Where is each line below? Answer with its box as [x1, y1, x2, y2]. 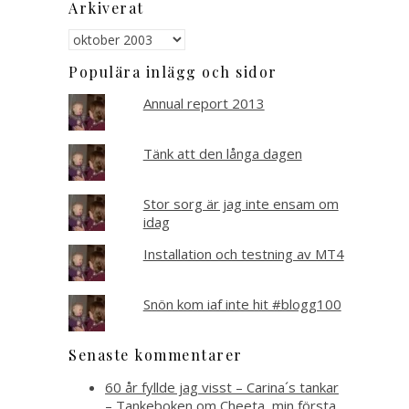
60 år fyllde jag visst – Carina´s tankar [105, 377, 339, 396]
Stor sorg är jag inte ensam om [142, 194, 339, 213]
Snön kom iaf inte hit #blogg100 [142, 294, 341, 313]
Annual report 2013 [142, 93, 265, 112]
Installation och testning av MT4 [142, 244, 344, 263]
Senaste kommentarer [68, 344, 243, 364]
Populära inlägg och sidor [68, 62, 278, 82]
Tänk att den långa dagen [142, 143, 302, 163]
